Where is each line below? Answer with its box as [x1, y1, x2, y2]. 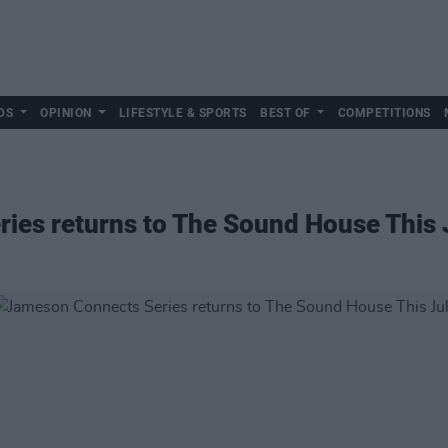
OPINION [40, 106, 92, 120]
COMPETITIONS [337, 106, 431, 120]
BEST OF [260, 106, 311, 120]
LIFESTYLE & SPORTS [118, 106, 247, 120]
